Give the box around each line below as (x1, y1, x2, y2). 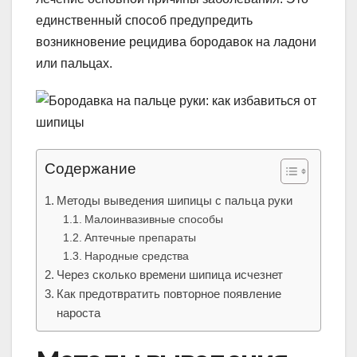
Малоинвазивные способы (84, 213, 223, 226)
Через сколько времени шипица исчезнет (57, 268, 284, 282)
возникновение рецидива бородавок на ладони (36, 35, 316, 49)
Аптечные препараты (84, 231, 196, 245)
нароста (57, 306, 101, 320)
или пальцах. (36, 57, 112, 71)
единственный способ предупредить (36, 14, 253, 28)
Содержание (45, 160, 136, 178)
